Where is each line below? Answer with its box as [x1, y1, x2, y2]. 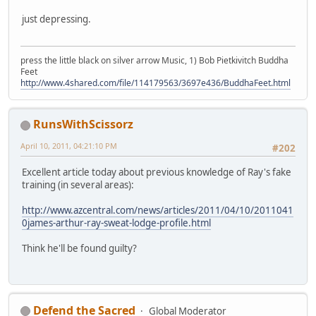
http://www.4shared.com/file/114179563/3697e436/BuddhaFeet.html [20, 77, 291, 90]
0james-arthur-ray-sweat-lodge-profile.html [22, 217, 211, 230]
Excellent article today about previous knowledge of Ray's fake [22, 166, 291, 179]
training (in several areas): [22, 178, 134, 192]
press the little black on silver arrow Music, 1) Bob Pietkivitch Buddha [20, 54, 288, 67]
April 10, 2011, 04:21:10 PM [20, 140, 117, 152]
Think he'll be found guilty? [22, 242, 137, 255]
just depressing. [22, 12, 91, 25]
